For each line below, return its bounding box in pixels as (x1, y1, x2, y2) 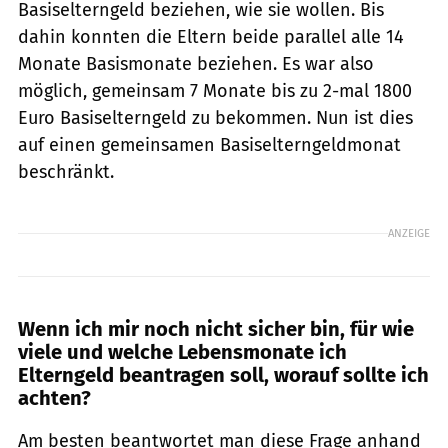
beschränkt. (18, 160, 114, 183)
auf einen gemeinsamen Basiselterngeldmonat (18, 133, 401, 156)
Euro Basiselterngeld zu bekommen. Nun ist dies (18, 106, 413, 129)
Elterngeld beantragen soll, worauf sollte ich (18, 362, 429, 387)
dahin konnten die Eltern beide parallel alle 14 (18, 25, 404, 48)
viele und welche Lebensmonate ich (18, 339, 347, 364)
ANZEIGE (388, 226, 430, 241)
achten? (18, 385, 91, 410)
